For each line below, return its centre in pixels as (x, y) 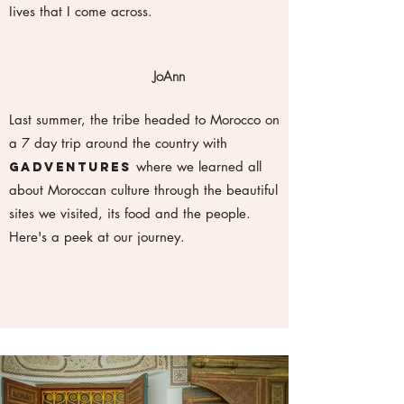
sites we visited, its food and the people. (130, 213)
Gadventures (70, 167)
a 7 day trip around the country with (118, 143)
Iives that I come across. (81, 11)
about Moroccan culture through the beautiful (143, 190)
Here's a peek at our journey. (97, 237)
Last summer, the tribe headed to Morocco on (144, 119)
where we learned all (199, 166)
